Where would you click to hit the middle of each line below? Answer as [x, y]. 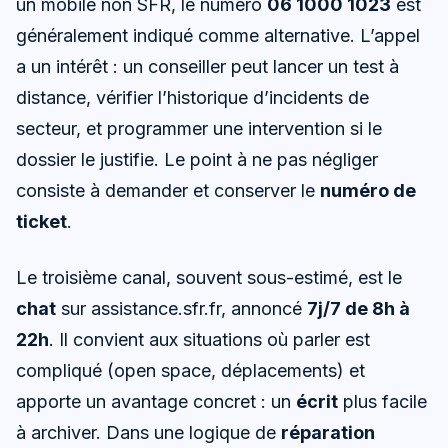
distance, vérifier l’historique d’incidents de [192, 97]
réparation [328, 433]
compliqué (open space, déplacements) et [190, 371]
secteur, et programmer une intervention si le [199, 128]
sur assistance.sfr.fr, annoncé [181, 309]
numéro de [368, 190]
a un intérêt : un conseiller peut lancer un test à [207, 66]
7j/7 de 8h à [358, 309]
